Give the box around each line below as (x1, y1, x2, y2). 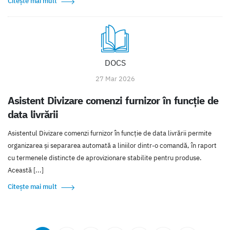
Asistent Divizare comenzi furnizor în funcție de (8, 93, 218, 107)
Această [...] (8, 165, 44, 175)
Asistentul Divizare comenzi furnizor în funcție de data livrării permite (8, 128, 212, 138)
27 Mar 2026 (95, 74, 135, 83)
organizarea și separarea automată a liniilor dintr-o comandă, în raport (8, 141, 217, 150)
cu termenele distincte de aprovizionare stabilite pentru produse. (8, 153, 202, 162)
